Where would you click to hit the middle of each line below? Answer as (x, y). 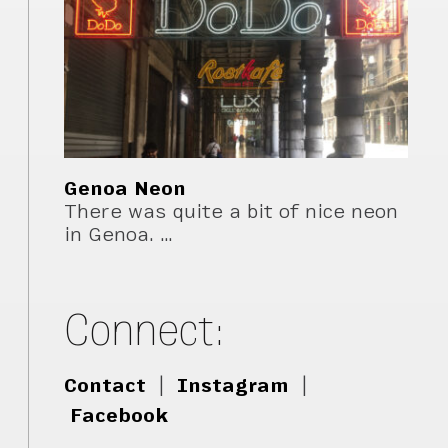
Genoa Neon (125, 188)
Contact (105, 386)
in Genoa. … (119, 234)
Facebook (119, 416)
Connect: (145, 330)
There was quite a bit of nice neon (231, 211)
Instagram (233, 386)
